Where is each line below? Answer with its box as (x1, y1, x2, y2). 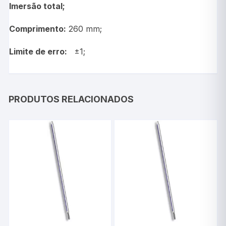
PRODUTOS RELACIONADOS (9, 93, 134, 104)
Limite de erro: (9, 46, 70, 56)
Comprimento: (9, 23, 67, 34)
